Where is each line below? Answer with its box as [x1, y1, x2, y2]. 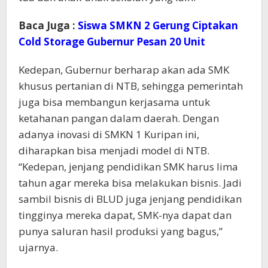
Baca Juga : [19, 19, 78, 33]
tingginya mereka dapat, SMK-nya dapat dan [19, 208, 232, 223]
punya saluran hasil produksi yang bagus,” [19, 224, 223, 239]
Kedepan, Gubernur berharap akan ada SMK [19, 63, 229, 77]
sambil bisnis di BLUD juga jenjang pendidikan [19, 192, 242, 206]
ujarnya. [19, 240, 58, 255]
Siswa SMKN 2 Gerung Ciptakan [78, 19, 238, 33]
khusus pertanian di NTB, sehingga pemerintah [19, 79, 243, 93]
